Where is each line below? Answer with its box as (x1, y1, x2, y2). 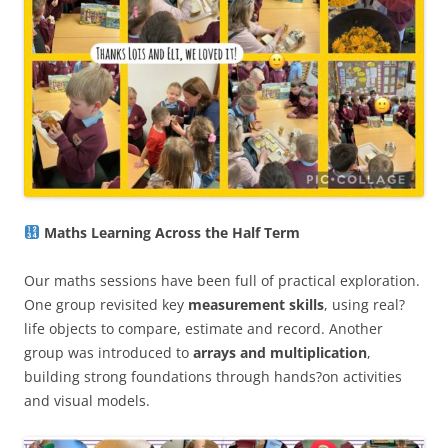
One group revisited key (24, 294, 188, 314)
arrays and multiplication (193, 342, 367, 362)
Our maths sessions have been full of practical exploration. (24, 270, 420, 290)
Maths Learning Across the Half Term (39, 222, 300, 242)
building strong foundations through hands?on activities (24, 366, 402, 386)
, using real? (324, 294, 405, 314)
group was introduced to (24, 342, 193, 362)
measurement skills (188, 294, 324, 314)
